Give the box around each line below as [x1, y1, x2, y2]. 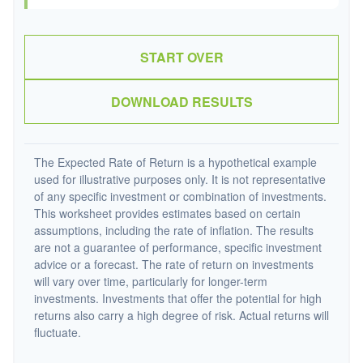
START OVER [139, 48, 224, 66]
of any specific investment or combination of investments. [34, 188, 327, 204]
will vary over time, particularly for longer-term [34, 273, 267, 289]
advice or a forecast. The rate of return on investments [34, 256, 314, 272]
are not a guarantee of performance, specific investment [34, 239, 322, 255]
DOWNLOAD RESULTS [110, 92, 253, 111]
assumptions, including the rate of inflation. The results [34, 222, 314, 238]
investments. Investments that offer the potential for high [34, 290, 322, 306]
